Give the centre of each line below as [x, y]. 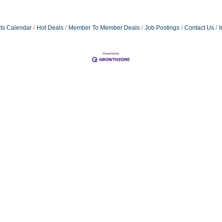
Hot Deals [50, 28]
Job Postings [162, 28]
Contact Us [199, 28]
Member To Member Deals [104, 28]
